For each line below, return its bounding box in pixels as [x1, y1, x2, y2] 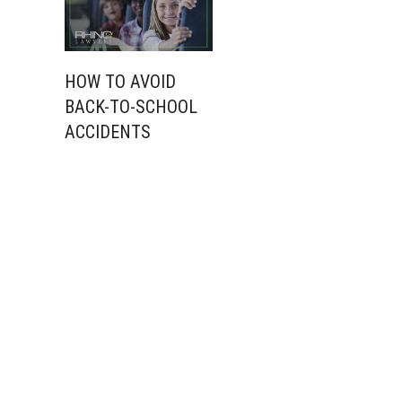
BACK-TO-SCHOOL [65, 95, 197, 118]
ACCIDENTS [65, 120, 151, 143]
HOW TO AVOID [65, 70, 176, 92]
